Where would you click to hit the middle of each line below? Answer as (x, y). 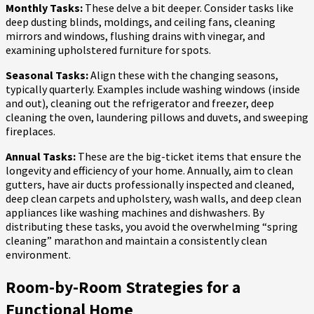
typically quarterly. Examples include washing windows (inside (153, 89)
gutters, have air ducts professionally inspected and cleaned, (150, 184)
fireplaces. (30, 131)
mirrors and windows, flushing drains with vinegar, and (135, 35)
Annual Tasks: (41, 156)
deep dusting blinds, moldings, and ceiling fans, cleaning (141, 21)
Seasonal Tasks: (47, 75)
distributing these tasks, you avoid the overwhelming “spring (152, 226)
